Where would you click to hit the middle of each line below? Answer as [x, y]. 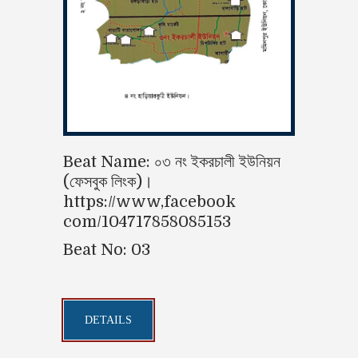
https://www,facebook [149, 201]
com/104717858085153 [147, 221]
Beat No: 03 [107, 249]
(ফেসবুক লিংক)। [108, 181]
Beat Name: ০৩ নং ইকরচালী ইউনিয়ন [172, 161]
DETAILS [108, 320]
